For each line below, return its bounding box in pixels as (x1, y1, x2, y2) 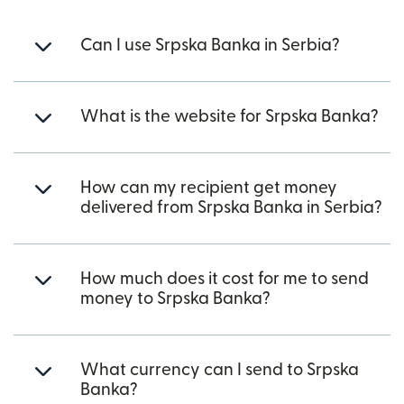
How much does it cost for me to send (80, 271, 369, 288)
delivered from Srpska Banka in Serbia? (80, 199, 382, 216)
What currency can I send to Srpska (80, 362, 359, 379)
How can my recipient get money (80, 179, 337, 197)
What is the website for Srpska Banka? (80, 108, 379, 125)
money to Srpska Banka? (80, 290, 271, 308)
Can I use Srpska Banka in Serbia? (80, 37, 340, 54)
